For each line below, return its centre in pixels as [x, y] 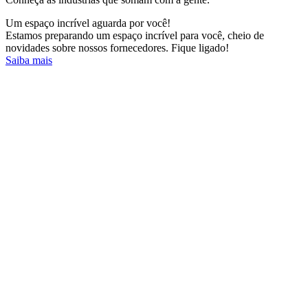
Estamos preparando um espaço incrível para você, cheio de [135, 36]
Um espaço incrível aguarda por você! [88, 23]
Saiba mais [29, 60]
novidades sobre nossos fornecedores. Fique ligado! [117, 48]
